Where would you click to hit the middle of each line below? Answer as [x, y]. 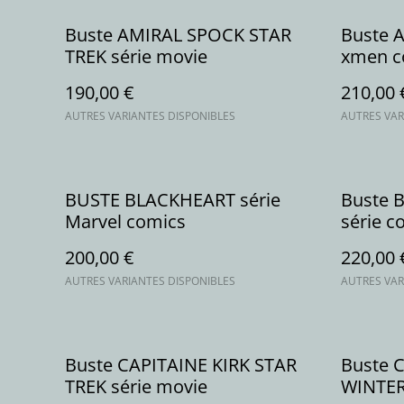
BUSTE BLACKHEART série [173, 200]
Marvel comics [125, 221]
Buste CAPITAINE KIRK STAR [181, 365]
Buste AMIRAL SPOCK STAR [178, 35]
